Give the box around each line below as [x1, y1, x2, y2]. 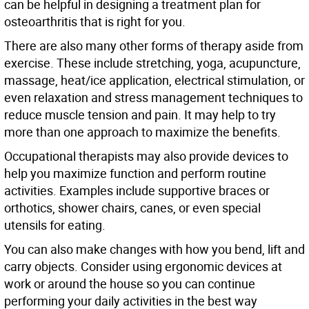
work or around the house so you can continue [4, 275, 255, 292]
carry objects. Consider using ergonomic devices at [4, 258, 282, 275]
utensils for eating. [4, 217, 106, 234]
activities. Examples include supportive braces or [4, 182, 270, 199]
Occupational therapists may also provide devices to [4, 148, 288, 165]
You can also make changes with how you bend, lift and [4, 241, 305, 258]
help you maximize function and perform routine [4, 165, 266, 182]
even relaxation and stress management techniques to [4, 89, 303, 106]
